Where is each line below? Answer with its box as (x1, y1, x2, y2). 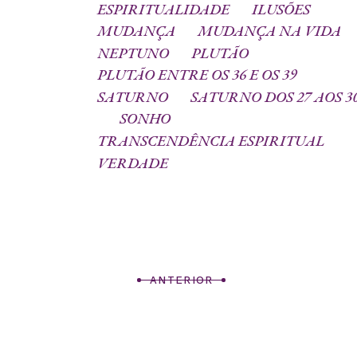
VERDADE (97, 152, 168, 173)
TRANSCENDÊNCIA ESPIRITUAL (97, 130, 324, 151)
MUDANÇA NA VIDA (198, 21, 341, 41)
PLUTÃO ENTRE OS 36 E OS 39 (97, 65, 296, 85)
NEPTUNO (97, 42, 169, 63)
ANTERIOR (150, 273, 214, 286)
